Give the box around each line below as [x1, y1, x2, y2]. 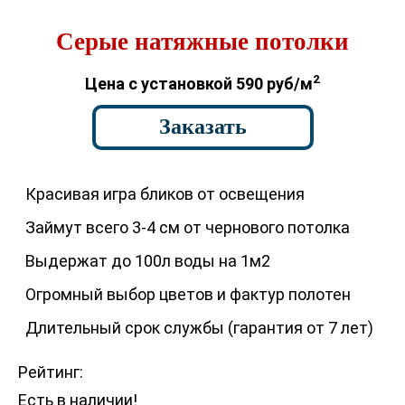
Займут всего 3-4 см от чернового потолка [25, 218, 350, 237]
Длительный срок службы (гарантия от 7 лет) [25, 318, 373, 337]
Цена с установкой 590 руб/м [85, 74, 313, 93]
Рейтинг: [18, 363, 83, 381]
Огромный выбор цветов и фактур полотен [25, 285, 351, 304]
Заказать [158, 115, 247, 138]
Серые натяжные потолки [56, 28, 349, 55]
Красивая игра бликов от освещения [25, 184, 305, 203]
